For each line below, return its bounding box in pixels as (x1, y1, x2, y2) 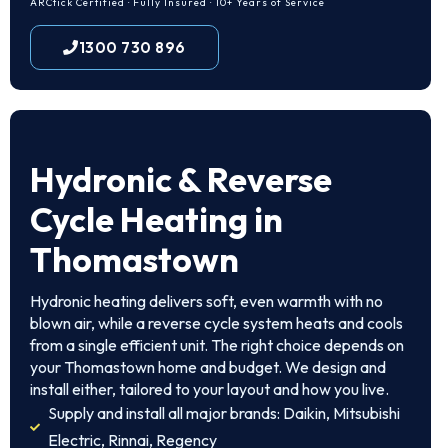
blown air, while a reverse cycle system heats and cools (30, 313, 403, 333)
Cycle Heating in (30, 198, 283, 241)
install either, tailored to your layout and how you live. (30, 379, 389, 399)
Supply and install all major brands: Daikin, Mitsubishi (47, 403, 400, 423)
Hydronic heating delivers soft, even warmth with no (30, 291, 383, 311)
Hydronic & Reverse (30, 158, 332, 201)
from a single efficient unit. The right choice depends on (30, 335, 404, 355)
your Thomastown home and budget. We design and (30, 357, 386, 377)
